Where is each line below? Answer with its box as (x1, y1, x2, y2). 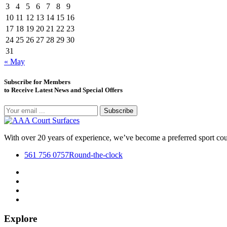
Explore (4, 213, 37, 224)
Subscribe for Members (4, 78, 70, 86)
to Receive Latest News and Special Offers (4, 86, 123, 94)
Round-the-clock (69, 150, 123, 159)
